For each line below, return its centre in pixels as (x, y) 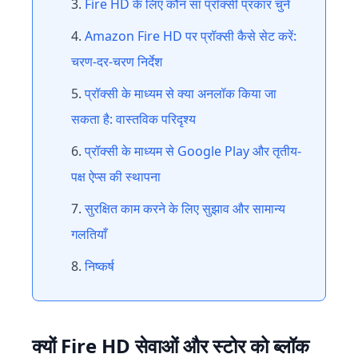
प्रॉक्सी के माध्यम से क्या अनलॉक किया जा (181, 93)
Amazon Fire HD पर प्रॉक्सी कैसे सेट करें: (191, 36)
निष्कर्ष (99, 266)
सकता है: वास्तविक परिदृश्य (133, 119)
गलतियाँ (89, 234)
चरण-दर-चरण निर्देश (117, 61)
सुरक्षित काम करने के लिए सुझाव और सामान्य (185, 208)
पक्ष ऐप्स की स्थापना (116, 176)
